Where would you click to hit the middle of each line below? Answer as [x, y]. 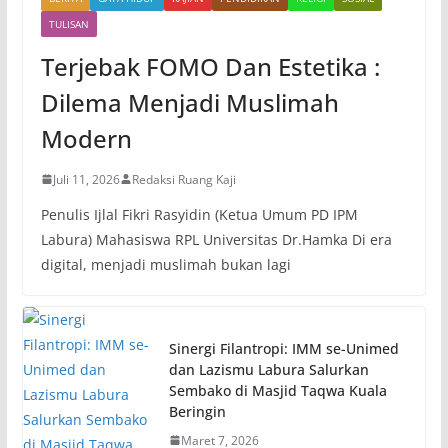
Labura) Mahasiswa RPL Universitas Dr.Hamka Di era [216, 239]
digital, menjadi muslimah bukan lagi [165, 264]
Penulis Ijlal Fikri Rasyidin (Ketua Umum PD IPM [199, 214]
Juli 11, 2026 [86, 179]
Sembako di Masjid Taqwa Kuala [277, 390]
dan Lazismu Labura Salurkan [268, 369]
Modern [86, 138]
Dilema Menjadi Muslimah [189, 102]
